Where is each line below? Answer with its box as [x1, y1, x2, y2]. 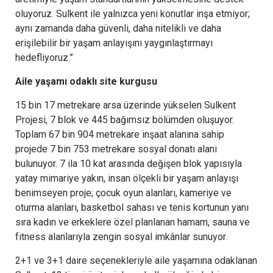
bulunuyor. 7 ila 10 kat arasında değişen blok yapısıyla [15, 157, 242, 169]
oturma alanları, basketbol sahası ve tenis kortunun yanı [15, 201, 249, 213]
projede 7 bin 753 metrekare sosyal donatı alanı [15, 143, 217, 155]
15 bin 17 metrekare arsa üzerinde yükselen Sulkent [15, 99, 236, 111]
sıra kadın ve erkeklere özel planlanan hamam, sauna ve [15, 216, 250, 228]
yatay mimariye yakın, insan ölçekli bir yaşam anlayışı [15, 172, 238, 184]
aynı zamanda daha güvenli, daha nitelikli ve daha [15, 22, 221, 34]
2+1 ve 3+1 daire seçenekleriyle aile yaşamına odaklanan [15, 254, 257, 266]
